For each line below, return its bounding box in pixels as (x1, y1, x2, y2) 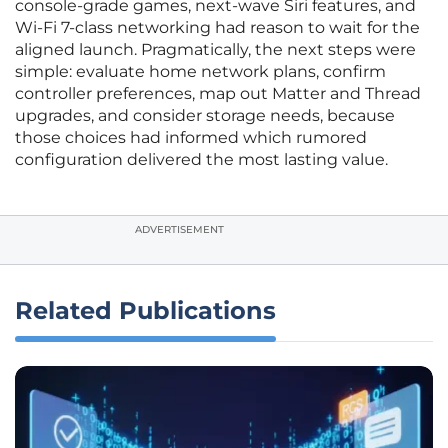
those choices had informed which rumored (15, 128, 367, 148)
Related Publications (15, 296, 276, 326)
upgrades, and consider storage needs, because (15, 106, 395, 126)
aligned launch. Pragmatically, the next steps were (15, 40, 416, 60)
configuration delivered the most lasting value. (15, 150, 388, 170)
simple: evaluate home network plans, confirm (15, 62, 386, 82)
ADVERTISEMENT (135, 223, 224, 237)
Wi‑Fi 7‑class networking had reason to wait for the (15, 18, 420, 38)
